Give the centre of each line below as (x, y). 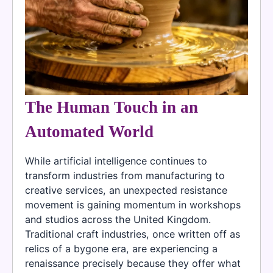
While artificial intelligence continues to (116, 161)
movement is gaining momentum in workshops (133, 204)
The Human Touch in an (112, 107)
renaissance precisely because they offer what (133, 263)
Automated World (89, 131)
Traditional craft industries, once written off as (133, 234)
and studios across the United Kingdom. (118, 219)
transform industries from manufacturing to (125, 175)
